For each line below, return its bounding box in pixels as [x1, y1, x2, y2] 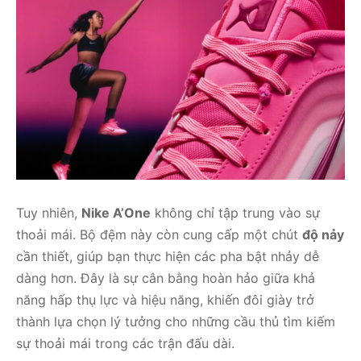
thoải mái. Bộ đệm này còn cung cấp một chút [16, 226, 302, 243]
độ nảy [302, 226, 344, 243]
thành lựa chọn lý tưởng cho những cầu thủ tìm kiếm [16, 313, 335, 330]
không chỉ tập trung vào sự [151, 205, 320, 222]
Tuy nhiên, [16, 205, 81, 222]
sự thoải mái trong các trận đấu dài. [16, 335, 234, 352]
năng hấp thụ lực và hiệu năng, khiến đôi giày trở [16, 292, 314, 309]
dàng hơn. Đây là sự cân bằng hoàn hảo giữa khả [16, 270, 315, 287]
